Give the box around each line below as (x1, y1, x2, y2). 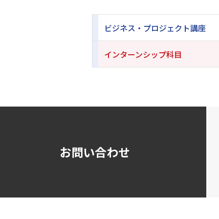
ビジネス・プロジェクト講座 (104, 22, 206, 34)
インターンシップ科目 (104, 48, 182, 60)
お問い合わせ (60, 143, 130, 160)
